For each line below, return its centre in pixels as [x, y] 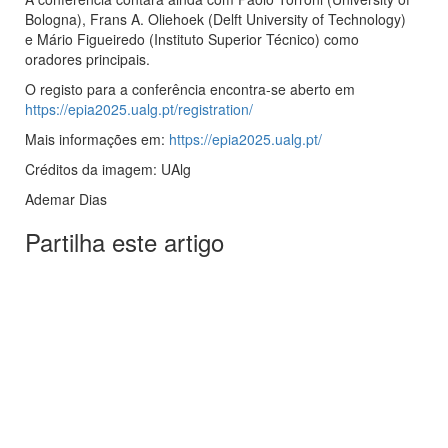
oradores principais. [87, 59]
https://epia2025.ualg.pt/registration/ [139, 109]
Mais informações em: [97, 139]
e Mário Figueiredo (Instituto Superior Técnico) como [192, 39]
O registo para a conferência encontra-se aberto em [190, 89]
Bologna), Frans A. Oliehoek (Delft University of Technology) [215, 19]
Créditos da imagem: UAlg [108, 169]
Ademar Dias [66, 199]
